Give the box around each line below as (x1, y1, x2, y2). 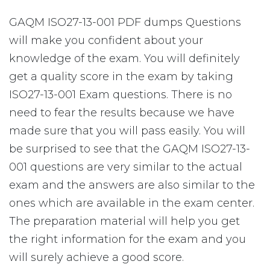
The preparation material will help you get (9, 215, 240, 228)
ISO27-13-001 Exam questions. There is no (9, 88, 232, 101)
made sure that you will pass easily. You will (9, 124, 245, 137)
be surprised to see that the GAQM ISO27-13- (9, 142, 250, 155)
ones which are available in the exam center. (9, 196, 254, 210)
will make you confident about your (9, 34, 203, 47)
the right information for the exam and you (9, 233, 246, 246)
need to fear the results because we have (9, 106, 234, 119)
